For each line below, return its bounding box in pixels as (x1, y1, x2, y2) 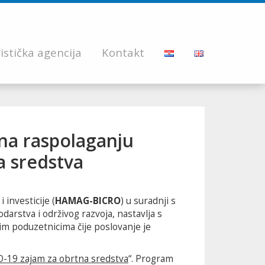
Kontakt (102, 44, 144, 60)
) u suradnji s (121, 195, 176, 207)
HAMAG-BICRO (55, 195, 121, 207)
